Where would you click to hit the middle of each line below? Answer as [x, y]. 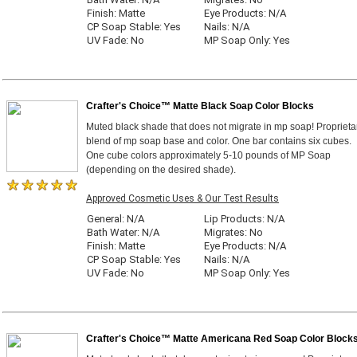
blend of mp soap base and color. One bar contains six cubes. [219, 141]
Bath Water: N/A [123, 232]
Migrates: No [233, 232]
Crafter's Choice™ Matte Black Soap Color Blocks [200, 106]
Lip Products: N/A [244, 219]
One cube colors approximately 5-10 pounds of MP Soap [208, 155]
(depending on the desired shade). [161, 170]
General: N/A [116, 219]
